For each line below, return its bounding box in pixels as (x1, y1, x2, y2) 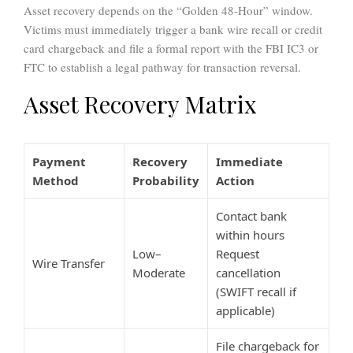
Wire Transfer (32, 255, 105, 272)
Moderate (132, 265, 185, 281)
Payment (32, 154, 86, 170)
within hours (216, 227, 284, 243)
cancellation (216, 265, 281, 281)
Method (32, 173, 79, 189)
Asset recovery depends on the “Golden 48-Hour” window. (24, 2, 313, 19)
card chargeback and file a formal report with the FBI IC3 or (24, 40, 318, 57)
